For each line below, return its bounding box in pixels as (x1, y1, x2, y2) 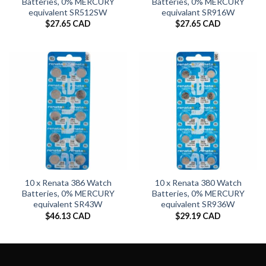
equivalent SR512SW (28, 7, 107, 17)
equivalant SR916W (161, 7, 235, 17)
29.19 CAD (180, 210, 221, 221)
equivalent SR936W (161, 199, 235, 210)
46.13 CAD (50, 210, 91, 221)
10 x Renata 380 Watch (154, 178, 242, 188)
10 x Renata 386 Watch (24, 178, 112, 188)
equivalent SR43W (33, 199, 103, 210)
